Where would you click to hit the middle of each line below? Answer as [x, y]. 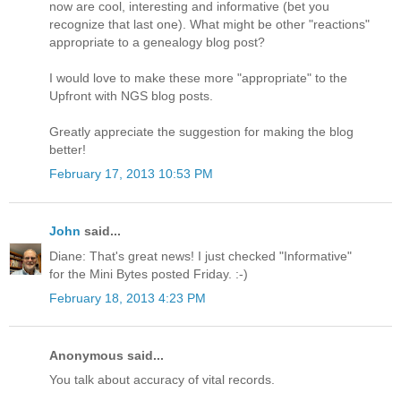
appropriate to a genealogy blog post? [157, 43]
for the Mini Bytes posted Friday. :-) [149, 273]
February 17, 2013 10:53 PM [131, 174]
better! [68, 150]
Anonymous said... [107, 355]
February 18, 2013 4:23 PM [128, 298]
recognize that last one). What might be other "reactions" [209, 25]
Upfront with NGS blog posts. [131, 96]
